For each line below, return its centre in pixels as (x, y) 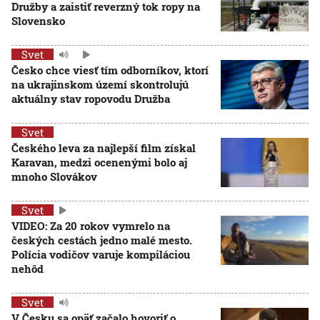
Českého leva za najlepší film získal (104, 148)
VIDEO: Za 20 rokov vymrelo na (91, 226)
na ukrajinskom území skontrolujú (100, 84)
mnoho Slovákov (54, 176)
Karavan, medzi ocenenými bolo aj (99, 162)
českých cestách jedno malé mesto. (102, 240)
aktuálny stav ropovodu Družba (91, 99)
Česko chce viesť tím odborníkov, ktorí (110, 70)
